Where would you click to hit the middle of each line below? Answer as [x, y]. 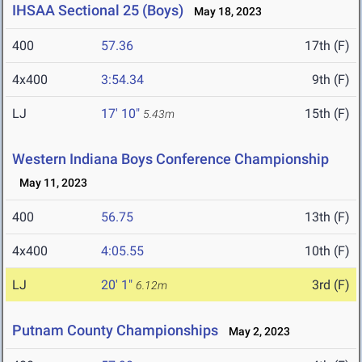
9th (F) [331, 80]
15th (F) [327, 114]
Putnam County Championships [115, 330]
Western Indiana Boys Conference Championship [170, 159]
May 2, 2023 [256, 332]
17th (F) [327, 46]
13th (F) [327, 217]
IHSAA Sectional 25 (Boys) [98, 11]
